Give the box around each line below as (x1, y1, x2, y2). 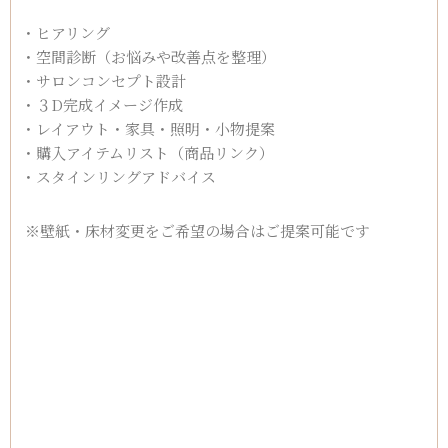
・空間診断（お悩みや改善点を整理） (21, 46, 276, 68)
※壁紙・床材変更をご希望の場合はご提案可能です (21, 220, 370, 242)
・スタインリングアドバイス (21, 166, 216, 188)
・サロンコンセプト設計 (21, 70, 186, 92)
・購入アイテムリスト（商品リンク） (21, 142, 274, 164)
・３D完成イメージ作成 (21, 94, 183, 116)
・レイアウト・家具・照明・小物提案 (21, 118, 275, 140)
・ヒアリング (21, 22, 110, 44)
